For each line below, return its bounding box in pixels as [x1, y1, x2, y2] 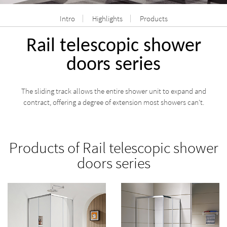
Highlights [92, 14, 123, 23]
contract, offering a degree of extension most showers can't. [23, 97, 204, 107]
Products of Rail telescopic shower [9, 138, 218, 157]
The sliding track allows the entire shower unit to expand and [21, 86, 206, 96]
